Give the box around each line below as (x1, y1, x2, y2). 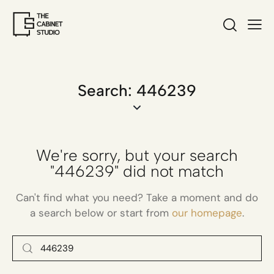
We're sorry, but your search (36, 145, 238, 165)
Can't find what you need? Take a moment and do (16, 190, 258, 204)
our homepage (172, 206, 242, 220)
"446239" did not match (50, 161, 224, 181)
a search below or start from (30, 206, 172, 220)
